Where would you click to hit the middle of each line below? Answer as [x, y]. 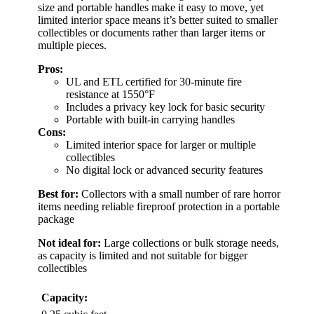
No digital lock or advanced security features [164, 170]
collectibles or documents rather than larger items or [151, 32]
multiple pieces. [72, 45]
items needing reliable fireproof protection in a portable [159, 206]
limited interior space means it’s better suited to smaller [158, 20]
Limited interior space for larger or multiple [161, 144]
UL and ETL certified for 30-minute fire [154, 81]
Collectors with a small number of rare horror [179, 193]
